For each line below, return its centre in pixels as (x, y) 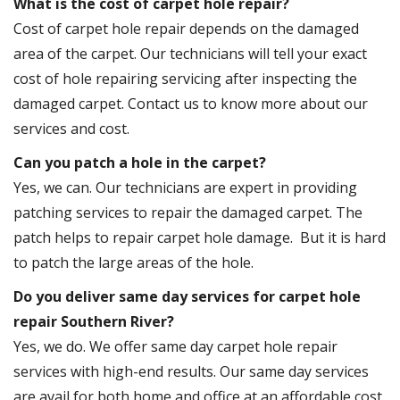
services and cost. (71, 129)
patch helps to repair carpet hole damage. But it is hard (200, 238)
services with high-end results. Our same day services (191, 372)
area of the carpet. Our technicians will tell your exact (190, 54)
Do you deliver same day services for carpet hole (187, 297)
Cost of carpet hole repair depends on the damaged (186, 29)
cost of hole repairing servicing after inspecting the (185, 79)
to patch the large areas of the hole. (133, 263)
